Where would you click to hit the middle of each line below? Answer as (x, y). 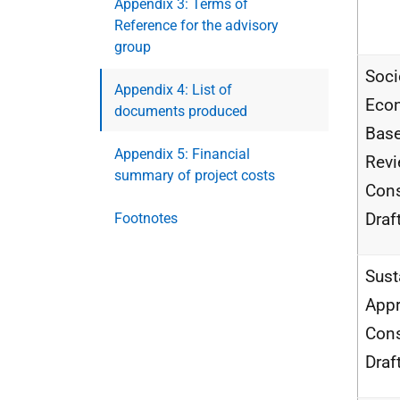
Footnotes (146, 218)
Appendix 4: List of (173, 90)
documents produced (181, 111)
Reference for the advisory (196, 25)
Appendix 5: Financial (182, 154)
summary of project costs (195, 175)
